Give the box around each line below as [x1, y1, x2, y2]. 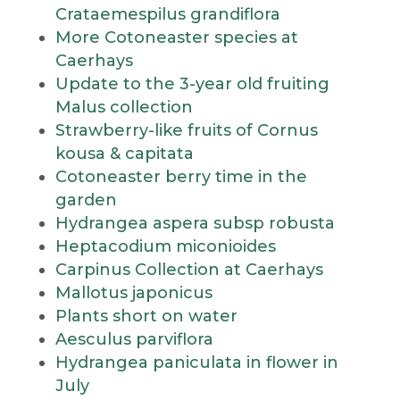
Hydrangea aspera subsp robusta [54, 213, 335, 233]
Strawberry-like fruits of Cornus [54, 121, 318, 140]
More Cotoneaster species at [54, 28, 298, 47]
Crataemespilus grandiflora [54, 4, 280, 24]
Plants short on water [54, 306, 237, 326]
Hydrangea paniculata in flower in [54, 353, 338, 372]
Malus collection [54, 97, 193, 117]
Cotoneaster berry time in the [54, 167, 307, 187]
